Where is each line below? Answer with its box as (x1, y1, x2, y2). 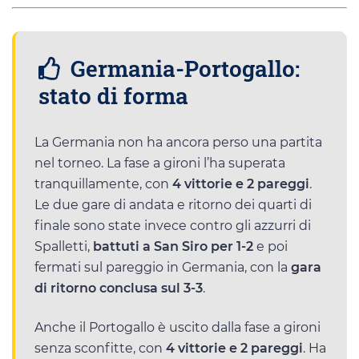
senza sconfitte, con (34, 340, 166, 356)
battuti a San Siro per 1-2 (90, 238, 256, 254)
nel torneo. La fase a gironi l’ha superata (34, 155, 285, 171)
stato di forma (38, 80, 188, 111)
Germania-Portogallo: (65, 53, 300, 84)
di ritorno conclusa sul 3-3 (34, 280, 203, 296)
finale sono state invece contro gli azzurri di (34, 217, 311, 233)
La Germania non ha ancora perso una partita (34, 134, 322, 150)
